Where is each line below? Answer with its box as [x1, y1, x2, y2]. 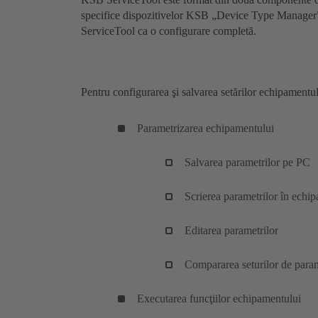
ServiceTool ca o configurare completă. [81, 25, 256, 38]
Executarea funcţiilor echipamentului [137, 292, 301, 305]
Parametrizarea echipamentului [137, 122, 274, 135]
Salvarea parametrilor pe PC [185, 156, 310, 169]
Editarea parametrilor [185, 224, 278, 237]
